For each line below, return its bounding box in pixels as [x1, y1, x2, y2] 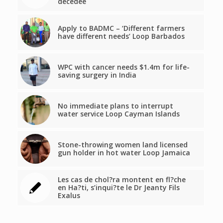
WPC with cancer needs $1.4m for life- [57, 62, 190, 72]
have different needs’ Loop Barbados [57, 31, 185, 41]
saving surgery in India [57, 70, 136, 80]
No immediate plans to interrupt [57, 101, 173, 111]
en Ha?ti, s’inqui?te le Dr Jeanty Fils [57, 182, 180, 192]
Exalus [57, 190, 80, 200]
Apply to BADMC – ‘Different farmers [57, 23, 185, 33]
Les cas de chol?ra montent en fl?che [57, 174, 186, 184]
